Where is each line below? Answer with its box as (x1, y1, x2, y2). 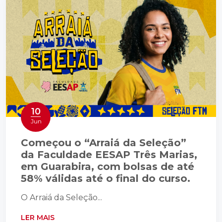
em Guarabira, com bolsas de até (21, 161, 194, 173)
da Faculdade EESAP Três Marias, (21, 149, 197, 161)
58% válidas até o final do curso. (21, 172, 190, 185)
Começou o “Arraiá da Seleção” (21, 137, 186, 149)
